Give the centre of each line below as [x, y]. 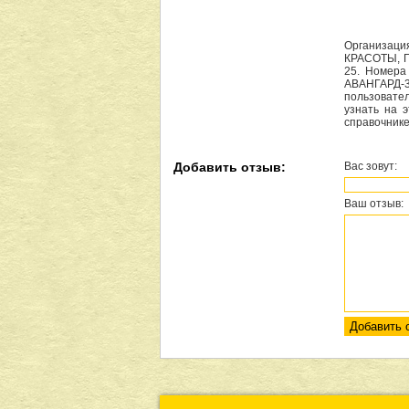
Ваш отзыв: [374, 204]
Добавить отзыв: [230, 167]
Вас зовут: [371, 166]
